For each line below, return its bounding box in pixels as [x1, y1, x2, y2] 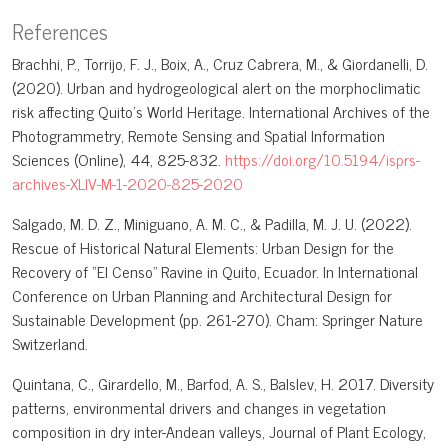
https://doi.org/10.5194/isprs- [225, 146, 420, 173]
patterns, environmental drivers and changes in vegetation [12, 394, 386, 421]
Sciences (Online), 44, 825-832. [12, 146, 225, 173]
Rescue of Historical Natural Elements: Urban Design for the [12, 234, 394, 261]
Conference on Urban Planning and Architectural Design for [12, 282, 392, 309]
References [12, 13, 108, 49]
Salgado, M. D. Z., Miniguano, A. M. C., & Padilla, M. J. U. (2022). [12, 210, 412, 237]
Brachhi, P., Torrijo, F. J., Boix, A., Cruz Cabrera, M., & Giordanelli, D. [12, 50, 428, 77]
